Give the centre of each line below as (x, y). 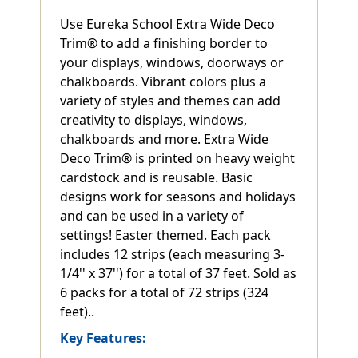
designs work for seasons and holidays (178, 196)
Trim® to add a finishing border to (164, 43)
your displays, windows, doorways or (172, 62)
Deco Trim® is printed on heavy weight (177, 158)
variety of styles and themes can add (170, 100)
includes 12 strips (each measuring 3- (172, 254)
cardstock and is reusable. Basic (156, 177)
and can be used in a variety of (152, 215)
